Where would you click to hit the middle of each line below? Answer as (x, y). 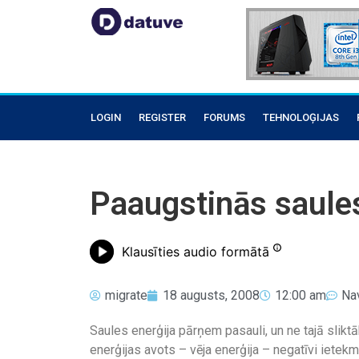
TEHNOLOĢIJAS (301, 117)
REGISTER (162, 117)
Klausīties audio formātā (196, 252)
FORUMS (224, 117)
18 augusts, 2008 (211, 295)
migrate (126, 295)
